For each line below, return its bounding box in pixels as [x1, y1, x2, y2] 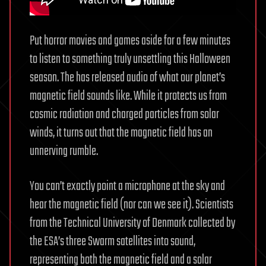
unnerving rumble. [30, 141, 98, 161]
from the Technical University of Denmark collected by [30, 213, 235, 233]
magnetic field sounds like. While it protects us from [30, 85, 227, 106]
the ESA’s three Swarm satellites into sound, [30, 231, 195, 252]
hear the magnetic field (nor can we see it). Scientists [30, 194, 233, 215]
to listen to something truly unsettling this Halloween [30, 49, 230, 69]
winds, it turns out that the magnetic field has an [30, 122, 213, 143]
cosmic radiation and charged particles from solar [30, 104, 219, 125]
